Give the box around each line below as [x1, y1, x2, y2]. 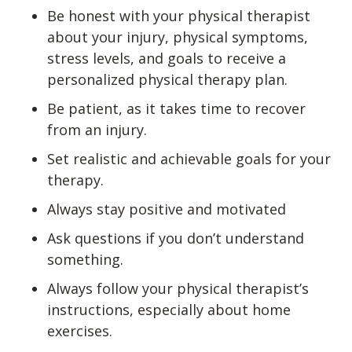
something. [47, 249, 123, 269]
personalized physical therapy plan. [47, 69, 288, 89]
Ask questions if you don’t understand [47, 228, 304, 247]
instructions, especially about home [47, 299, 291, 319]
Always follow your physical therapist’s [47, 278, 309, 298]
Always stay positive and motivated [47, 199, 286, 218]
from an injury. [47, 119, 147, 139]
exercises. [47, 321, 112, 340]
